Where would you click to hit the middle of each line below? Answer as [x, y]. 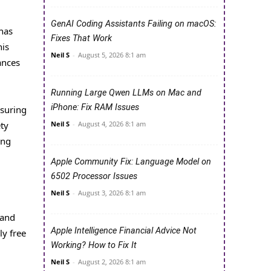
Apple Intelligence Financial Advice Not [124, 231]
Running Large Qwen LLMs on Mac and [126, 93]
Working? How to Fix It [94, 246]
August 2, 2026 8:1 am [112, 262]
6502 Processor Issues [94, 177]
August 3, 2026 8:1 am [112, 193]
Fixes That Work [81, 39]
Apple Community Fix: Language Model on [131, 162]
